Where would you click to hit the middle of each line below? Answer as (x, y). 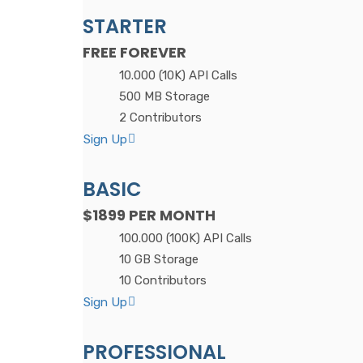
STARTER (125, 27)
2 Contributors (160, 118)
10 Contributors (163, 281)
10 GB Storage (159, 260)
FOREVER (152, 53)
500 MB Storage (164, 97)
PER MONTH (171, 216)
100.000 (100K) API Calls (186, 239)
